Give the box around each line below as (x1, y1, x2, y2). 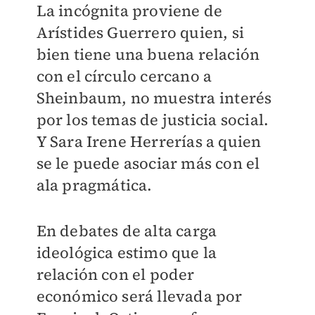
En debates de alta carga (36, 220, 217, 242)
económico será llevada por (36, 285, 243, 307)
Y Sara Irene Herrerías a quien (36, 131, 262, 153)
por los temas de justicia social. (36, 109, 269, 131)
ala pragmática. (36, 174, 153, 196)
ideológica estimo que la (36, 242, 217, 264)
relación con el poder (36, 264, 195, 285)
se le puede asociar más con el (36, 153, 260, 174)
